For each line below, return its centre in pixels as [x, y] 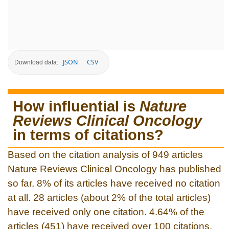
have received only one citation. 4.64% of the [106, 212]
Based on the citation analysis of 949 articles [105, 154]
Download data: [36, 62]
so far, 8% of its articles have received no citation [114, 183]
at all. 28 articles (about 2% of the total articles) [109, 197]
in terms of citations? [88, 135]
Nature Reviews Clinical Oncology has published [114, 169]
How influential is [76, 106]
